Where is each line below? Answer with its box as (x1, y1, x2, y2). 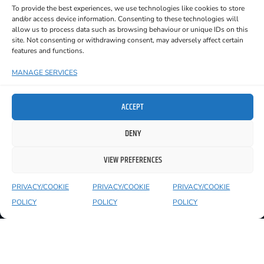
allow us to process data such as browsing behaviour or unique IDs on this (12, 25, 248, 34)
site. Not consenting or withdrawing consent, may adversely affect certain (12, 35, 243, 45)
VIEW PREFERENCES (103, 153, 162, 167)
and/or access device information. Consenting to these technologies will (12, 14, 239, 24)
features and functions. (12, 46, 84, 55)
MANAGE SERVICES (12, 68, 77, 77)
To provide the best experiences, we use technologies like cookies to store (12, 4, 245, 13)
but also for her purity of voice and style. (12, 7, 182, 21)
